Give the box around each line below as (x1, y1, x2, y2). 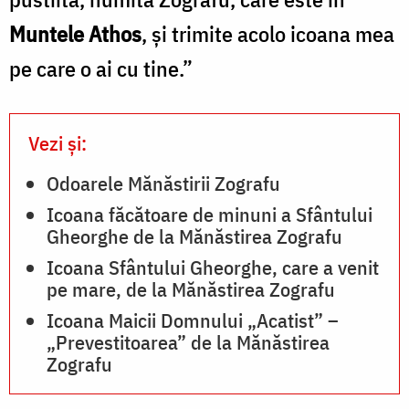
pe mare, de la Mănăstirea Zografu (47, 275, 335, 302)
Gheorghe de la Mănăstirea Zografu (47, 222, 342, 249)
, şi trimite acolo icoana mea (142, 18, 394, 48)
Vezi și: (28, 129, 87, 156)
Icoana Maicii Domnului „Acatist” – (47, 306, 339, 333)
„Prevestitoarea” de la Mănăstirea (47, 328, 330, 355)
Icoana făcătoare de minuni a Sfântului (47, 200, 372, 227)
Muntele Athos (9, 18, 142, 48)
